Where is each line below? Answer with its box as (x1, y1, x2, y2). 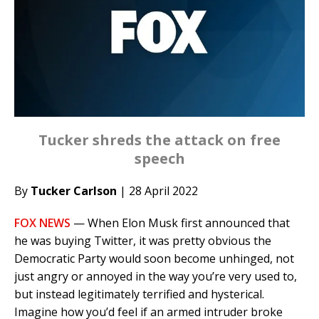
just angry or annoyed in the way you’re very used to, (14, 268, 297, 285)
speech (134, 149, 185, 169)
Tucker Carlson (31, 183, 117, 199)
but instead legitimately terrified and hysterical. (14, 286, 264, 303)
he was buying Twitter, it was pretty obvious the (14, 233, 271, 249)
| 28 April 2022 (117, 183, 198, 199)
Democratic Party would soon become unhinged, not (14, 251, 294, 267)
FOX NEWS (14, 215, 70, 231)
